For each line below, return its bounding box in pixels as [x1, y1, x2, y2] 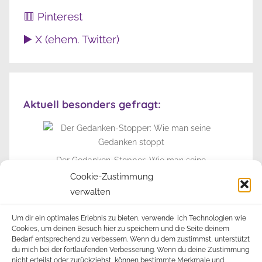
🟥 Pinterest [23, 9, 82, 23]
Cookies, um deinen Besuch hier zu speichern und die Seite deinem [12, 225, 229, 233]
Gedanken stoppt [98, 170, 164, 180]
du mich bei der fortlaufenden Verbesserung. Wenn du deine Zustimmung [12, 246, 249, 254]
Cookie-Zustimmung [70, 171, 153, 182]
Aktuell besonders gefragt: [23, 98, 161, 112]
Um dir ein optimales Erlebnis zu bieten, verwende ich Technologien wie [12, 214, 246, 222]
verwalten [70, 187, 111, 197]
